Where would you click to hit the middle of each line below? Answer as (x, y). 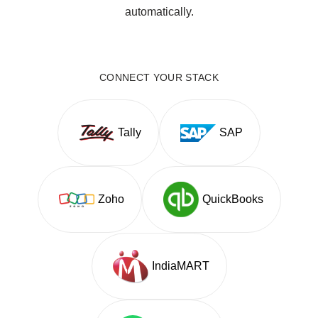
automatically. (159, 12)
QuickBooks (232, 199)
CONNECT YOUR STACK (159, 78)
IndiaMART (180, 266)
